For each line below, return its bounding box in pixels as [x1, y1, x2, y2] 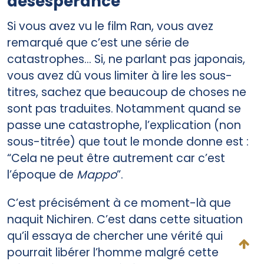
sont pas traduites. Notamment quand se [7, 100, 241, 117]
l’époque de [7, 166, 77, 183]
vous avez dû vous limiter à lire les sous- [7, 67, 232, 84]
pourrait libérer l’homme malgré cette [7, 245, 219, 261]
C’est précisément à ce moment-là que [7, 195, 231, 212]
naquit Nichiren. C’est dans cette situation [7, 212, 243, 228]
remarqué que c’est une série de [7, 34, 189, 51]
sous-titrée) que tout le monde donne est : [7, 133, 249, 150]
